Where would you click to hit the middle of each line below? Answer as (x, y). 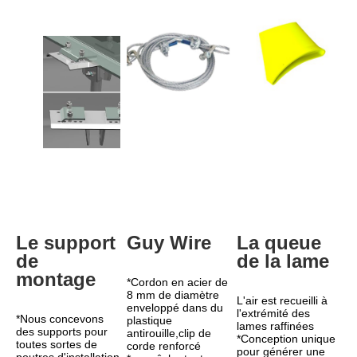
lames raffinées (276, 326)
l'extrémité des (274, 313)
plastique (149, 320)
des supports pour (62, 331)
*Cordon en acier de (177, 282)
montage (56, 279)
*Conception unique (286, 338)
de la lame (283, 261)
